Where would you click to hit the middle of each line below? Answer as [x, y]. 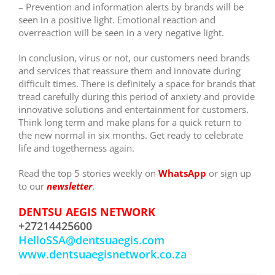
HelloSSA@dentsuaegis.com [91, 240]
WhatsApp [182, 173]
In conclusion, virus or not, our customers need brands [134, 58]
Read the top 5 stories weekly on [88, 173]
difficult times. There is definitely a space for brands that [137, 84]
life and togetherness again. [76, 148]
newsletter [69, 186]
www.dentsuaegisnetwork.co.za [103, 254]
